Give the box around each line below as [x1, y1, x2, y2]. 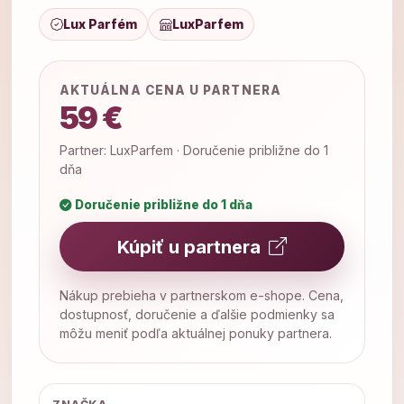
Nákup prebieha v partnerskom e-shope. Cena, [60, 288, 344, 303]
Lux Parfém [62, 17, 137, 32]
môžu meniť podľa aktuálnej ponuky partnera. [60, 326, 332, 341]
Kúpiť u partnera [117, 235, 265, 258]
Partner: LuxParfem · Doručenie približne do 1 [60, 142, 328, 159]
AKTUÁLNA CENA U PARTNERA [60, 83, 281, 98]
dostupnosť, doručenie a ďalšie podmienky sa [60, 307, 335, 322]
